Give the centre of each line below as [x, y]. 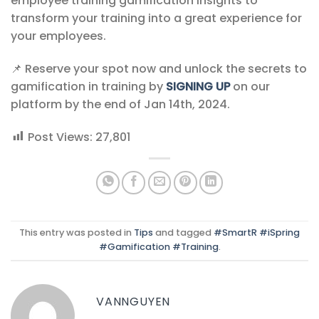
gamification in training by [88, 86]
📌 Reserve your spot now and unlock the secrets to [159, 68]
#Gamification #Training [158, 247]
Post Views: [60, 137]
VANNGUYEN [134, 301]
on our [250, 86]
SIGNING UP [198, 86]
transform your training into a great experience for [156, 18]
